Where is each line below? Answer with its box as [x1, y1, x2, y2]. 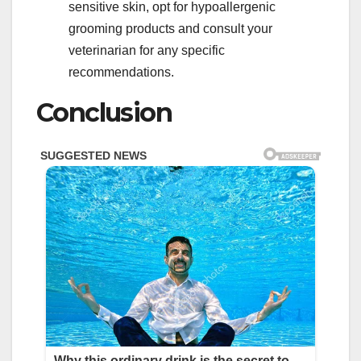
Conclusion [36, 97, 172, 129]
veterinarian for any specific [68, 44, 225, 58]
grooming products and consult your [68, 22, 272, 36]
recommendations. [68, 65, 174, 80]
